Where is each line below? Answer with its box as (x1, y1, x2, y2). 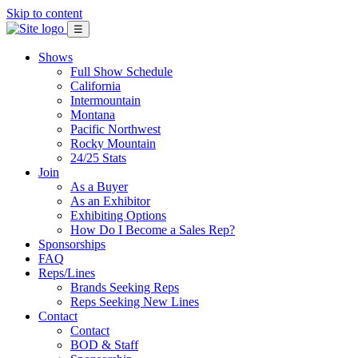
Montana (70, 108, 115, 121)
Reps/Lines (38, 266, 95, 280)
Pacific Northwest (70, 122, 161, 136)
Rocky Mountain (70, 137, 156, 150)
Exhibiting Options (70, 209, 166, 222)
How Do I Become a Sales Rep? (70, 223, 235, 237)
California (70, 79, 121, 93)
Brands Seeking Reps (70, 280, 179, 294)
